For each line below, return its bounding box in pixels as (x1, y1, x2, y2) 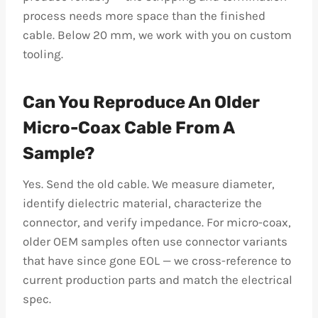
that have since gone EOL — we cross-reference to (23, 253, 291, 268)
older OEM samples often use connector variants (23, 234, 287, 248)
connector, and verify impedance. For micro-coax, (23, 215, 291, 229)
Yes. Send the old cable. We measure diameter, (23, 177, 275, 191)
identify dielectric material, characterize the (23, 196, 262, 210)
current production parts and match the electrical (23, 273, 292, 287)
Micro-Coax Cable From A (23, 118, 234, 138)
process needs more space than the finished (23, 9, 265, 23)
